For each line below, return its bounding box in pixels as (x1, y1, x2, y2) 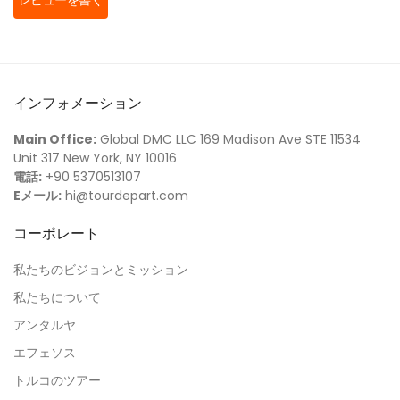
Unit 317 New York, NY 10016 (13, 149, 177, 167)
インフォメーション (13, 93, 142, 113)
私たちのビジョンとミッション (13, 261, 188, 279)
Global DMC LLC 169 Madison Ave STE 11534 (96, 130, 361, 148)
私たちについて (13, 288, 101, 306)
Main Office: (13, 130, 96, 148)
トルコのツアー (13, 371, 101, 389)
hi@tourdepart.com (62, 187, 188, 204)
